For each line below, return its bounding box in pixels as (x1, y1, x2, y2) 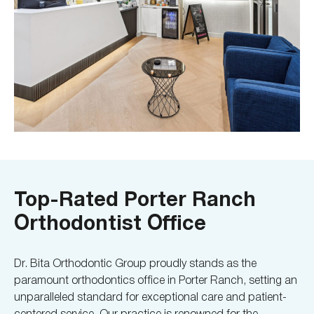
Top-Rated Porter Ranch (14, 183, 256, 216)
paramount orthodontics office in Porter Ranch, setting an (14, 271, 297, 287)
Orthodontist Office (14, 207, 206, 240)
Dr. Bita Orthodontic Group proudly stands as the (14, 254, 257, 271)
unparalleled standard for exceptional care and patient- (14, 287, 287, 304)
